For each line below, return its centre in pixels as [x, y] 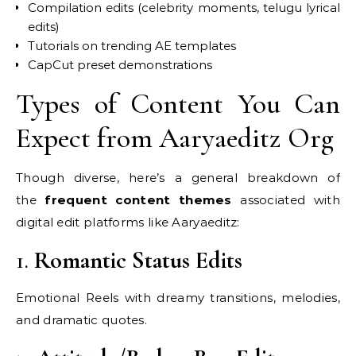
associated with [286, 200]
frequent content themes [138, 200]
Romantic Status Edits [138, 260]
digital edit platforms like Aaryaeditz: [128, 222]
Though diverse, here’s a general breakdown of [178, 178]
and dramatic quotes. [82, 320]
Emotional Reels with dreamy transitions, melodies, [178, 298]
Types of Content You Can [178, 104]
